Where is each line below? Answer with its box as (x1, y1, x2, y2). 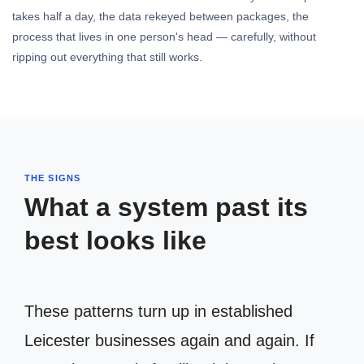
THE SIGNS (24, 172, 81, 183)
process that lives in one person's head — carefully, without (12, 29, 316, 43)
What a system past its (24, 192, 308, 222)
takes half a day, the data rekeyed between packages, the (12, 9, 309, 23)
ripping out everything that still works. (12, 50, 202, 63)
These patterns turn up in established (24, 301, 292, 320)
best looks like (24, 225, 206, 255)
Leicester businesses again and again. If (24, 331, 314, 349)
